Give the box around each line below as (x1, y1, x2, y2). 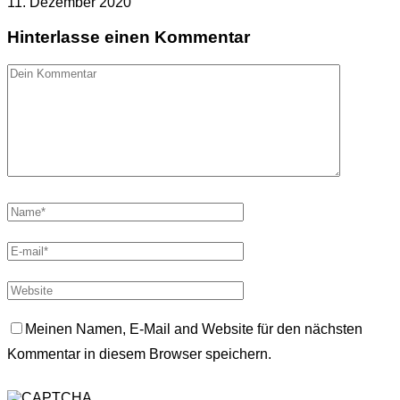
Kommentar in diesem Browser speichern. (7, 346, 271, 362)
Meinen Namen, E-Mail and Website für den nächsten (25, 321, 362, 337)
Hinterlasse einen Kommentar (7, 28, 250, 47)
